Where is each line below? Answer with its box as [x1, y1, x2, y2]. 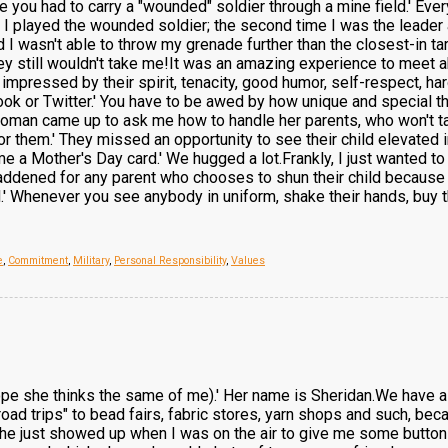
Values [231, 254, 265, 267]
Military [73, 254, 109, 267]
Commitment [8, 254, 68, 267]
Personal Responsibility [114, 254, 226, 267]
